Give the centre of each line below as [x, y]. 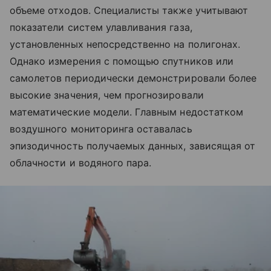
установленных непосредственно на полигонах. [125, 44]
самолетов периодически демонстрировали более [133, 78]
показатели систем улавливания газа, [101, 28]
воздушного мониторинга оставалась [101, 129]
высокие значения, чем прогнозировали [107, 95]
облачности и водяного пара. [81, 163]
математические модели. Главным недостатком [127, 112]
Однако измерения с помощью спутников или [122, 61]
